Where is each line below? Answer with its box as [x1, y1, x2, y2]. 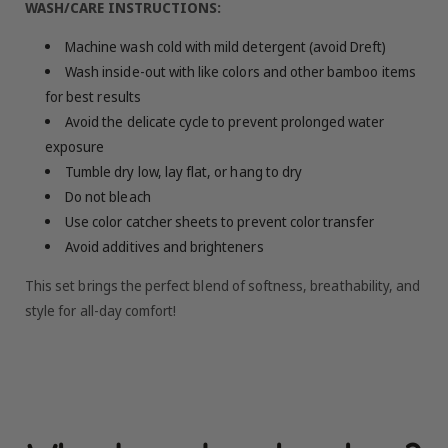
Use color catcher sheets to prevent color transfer [65, 212, 375, 232]
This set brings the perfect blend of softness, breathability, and [25, 276, 421, 296]
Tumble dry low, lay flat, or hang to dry [65, 162, 302, 182]
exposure [45, 137, 105, 157]
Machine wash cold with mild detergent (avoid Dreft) [65, 37, 387, 57]
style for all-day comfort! [25, 301, 177, 321]
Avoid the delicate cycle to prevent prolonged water [65, 112, 385, 132]
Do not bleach [65, 187, 151, 207]
